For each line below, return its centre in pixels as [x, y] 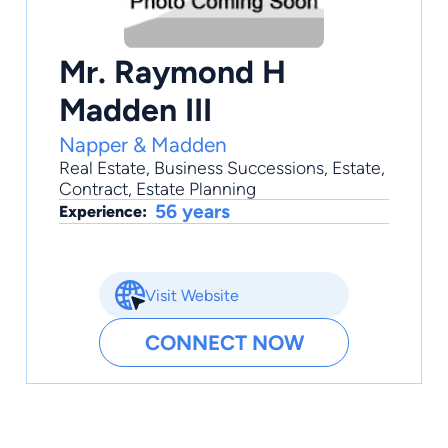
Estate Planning [196, 189]
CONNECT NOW [224, 343]
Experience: [103, 212]
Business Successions [239, 168]
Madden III [135, 110]
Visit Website [192, 295]
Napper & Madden [143, 145]
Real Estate [102, 168]
